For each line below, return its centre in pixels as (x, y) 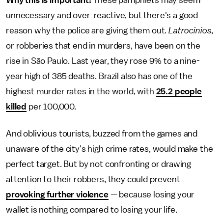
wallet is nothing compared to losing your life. (92, 210)
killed (16, 107)
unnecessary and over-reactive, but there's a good (102, 15)
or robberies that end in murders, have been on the (103, 46)
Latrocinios (190, 30)
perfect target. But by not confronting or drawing (99, 164)
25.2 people (179, 91)
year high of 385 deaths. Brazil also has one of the (99, 76)
